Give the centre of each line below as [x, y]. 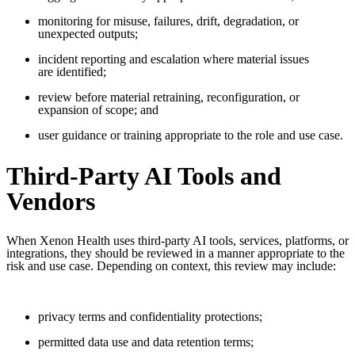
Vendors [51, 201]
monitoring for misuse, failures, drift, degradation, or [168, 21]
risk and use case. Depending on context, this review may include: [171, 266]
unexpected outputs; [88, 34]
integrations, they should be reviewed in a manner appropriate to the [176, 254]
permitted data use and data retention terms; [146, 342]
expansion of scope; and [98, 110]
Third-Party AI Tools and [144, 176]
